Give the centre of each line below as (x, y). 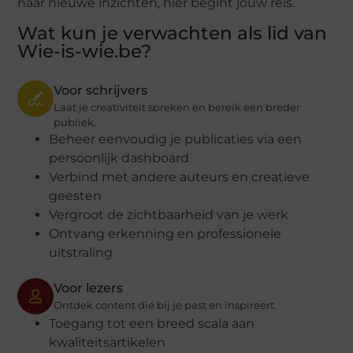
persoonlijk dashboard (119, 158)
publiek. (75, 122)
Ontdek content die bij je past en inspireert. (165, 305)
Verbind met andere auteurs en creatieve (180, 176)
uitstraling (81, 252)
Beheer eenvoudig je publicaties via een (176, 139)
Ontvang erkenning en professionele (165, 233)
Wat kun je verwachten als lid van (173, 33)
